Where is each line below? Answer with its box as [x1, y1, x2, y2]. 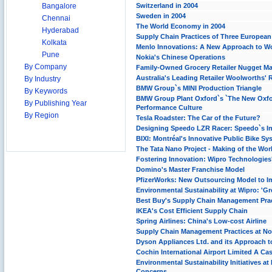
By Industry [24, 75, 61, 83]
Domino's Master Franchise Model [136, 166, 245, 173]
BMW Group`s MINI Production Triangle [136, 84, 262, 92]
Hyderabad [42, 26, 79, 35]
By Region [24, 111, 59, 120]
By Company [24, 63, 67, 71]
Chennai [42, 14, 70, 22]
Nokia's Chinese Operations [136, 53, 225, 61]
